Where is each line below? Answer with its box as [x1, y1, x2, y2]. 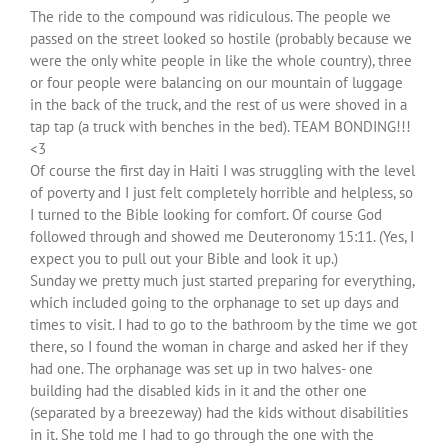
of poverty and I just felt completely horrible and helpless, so [30, 183, 413, 203]
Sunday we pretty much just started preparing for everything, [30, 271, 414, 291]
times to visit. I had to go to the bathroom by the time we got [30, 315, 417, 335]
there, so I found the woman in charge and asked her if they [30, 337, 407, 357]
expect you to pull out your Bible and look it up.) [30, 249, 338, 269]
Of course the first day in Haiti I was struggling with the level [30, 161, 415, 181]
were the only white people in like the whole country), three [30, 51, 412, 71]
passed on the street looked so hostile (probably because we [30, 29, 412, 49]
